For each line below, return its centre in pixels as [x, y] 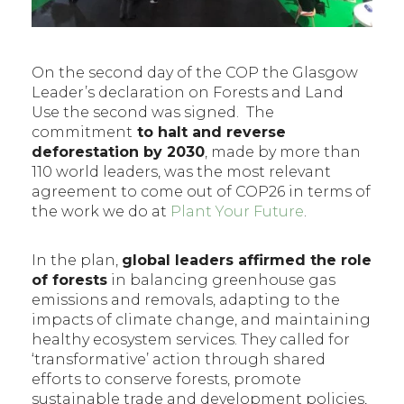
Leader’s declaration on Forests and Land [188, 92]
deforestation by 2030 [118, 151]
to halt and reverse [209, 132]
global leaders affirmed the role [247, 260]
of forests [69, 280]
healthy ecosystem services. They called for [191, 339]
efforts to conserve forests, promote [166, 379]
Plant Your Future [237, 211]
